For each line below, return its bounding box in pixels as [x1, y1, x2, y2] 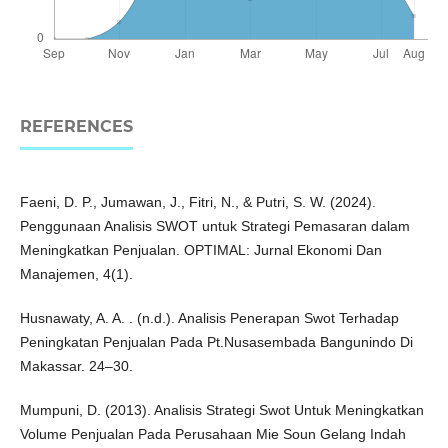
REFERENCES [19, 117, 133, 137]
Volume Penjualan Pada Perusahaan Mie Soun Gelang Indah [19, 426, 406, 443]
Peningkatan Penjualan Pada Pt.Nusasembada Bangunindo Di [19, 334, 413, 351]
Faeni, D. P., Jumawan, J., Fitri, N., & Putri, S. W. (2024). [19, 194, 376, 211]
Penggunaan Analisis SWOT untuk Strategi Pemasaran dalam [19, 218, 410, 235]
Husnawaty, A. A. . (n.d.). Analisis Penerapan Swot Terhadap [19, 310, 399, 327]
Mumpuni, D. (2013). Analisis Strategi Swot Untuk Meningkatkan [19, 402, 424, 419]
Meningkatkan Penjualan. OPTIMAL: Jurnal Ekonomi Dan [19, 242, 382, 259]
